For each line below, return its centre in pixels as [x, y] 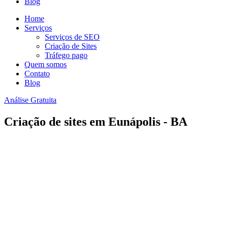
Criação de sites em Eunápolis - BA [96, 121]
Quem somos [46, 64]
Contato [37, 74]
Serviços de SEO [72, 37]
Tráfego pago [66, 55]
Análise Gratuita [30, 100]
